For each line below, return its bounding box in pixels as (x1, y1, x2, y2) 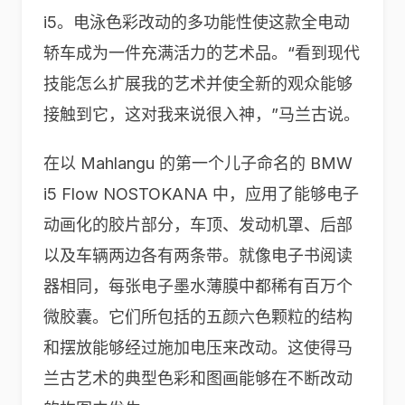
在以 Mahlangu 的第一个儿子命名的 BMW (43, 154, 353, 173)
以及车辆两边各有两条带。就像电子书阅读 (43, 246, 353, 265)
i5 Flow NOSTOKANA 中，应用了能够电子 (43, 184, 359, 203)
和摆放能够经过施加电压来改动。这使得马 (43, 338, 353, 357)
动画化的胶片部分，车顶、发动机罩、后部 (43, 215, 353, 234)
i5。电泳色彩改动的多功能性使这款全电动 (43, 13, 350, 32)
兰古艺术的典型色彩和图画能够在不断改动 (43, 369, 353, 388)
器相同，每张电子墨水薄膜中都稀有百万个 (43, 277, 353, 296)
